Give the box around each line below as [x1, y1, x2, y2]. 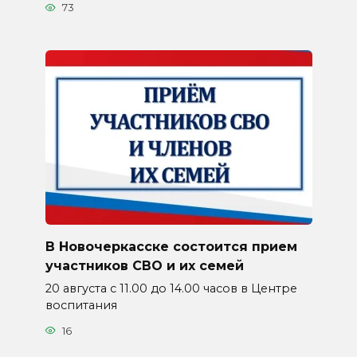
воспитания [45, 298, 117, 313]
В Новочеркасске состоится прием [45, 238, 297, 254]
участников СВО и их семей [45, 257, 244, 273]
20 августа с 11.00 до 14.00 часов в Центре [45, 281, 297, 296]
